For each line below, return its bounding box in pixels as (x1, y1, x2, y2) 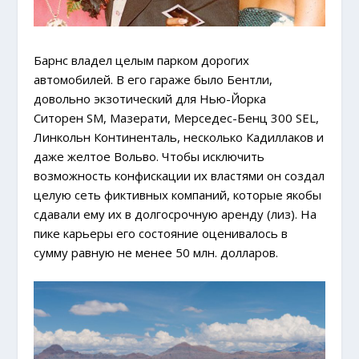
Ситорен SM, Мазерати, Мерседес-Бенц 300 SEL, (34, 109, 320, 126)
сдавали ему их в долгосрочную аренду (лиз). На (34, 205, 317, 222)
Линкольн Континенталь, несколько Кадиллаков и (34, 128, 325, 145)
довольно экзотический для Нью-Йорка (34, 90, 267, 107)
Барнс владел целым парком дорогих (34, 51, 250, 68)
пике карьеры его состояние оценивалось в (34, 224, 288, 241)
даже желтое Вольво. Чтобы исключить (34, 147, 265, 164)
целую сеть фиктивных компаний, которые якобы (34, 186, 322, 203)
